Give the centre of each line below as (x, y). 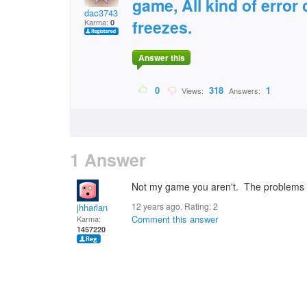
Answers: (245, 91)
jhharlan (92, 207)
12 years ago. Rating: (172, 206)
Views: (192, 91)
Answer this (161, 58)
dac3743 (101, 13)
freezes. (162, 27)
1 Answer (108, 160)
